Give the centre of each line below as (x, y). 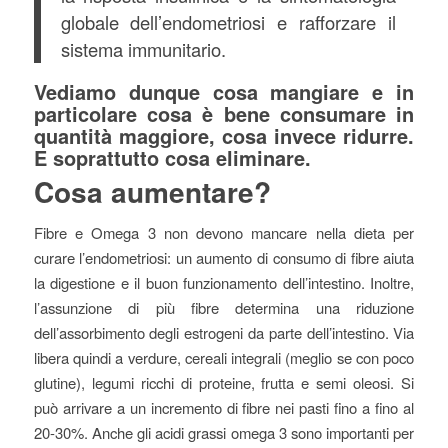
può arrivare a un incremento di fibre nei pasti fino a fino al (224, 407)
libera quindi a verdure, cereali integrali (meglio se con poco (224, 357)
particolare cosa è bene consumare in (224, 114)
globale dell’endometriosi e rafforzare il (228, 21)
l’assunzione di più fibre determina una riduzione (224, 307)
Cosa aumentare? (152, 192)
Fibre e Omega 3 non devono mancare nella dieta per (224, 232)
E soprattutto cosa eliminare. (172, 158)
